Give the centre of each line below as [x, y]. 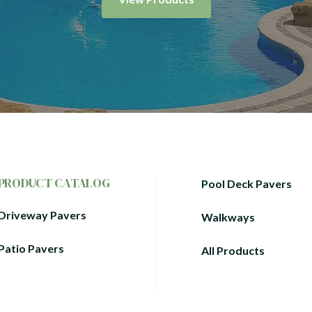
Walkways [228, 217]
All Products [233, 250]
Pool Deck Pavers [247, 184]
